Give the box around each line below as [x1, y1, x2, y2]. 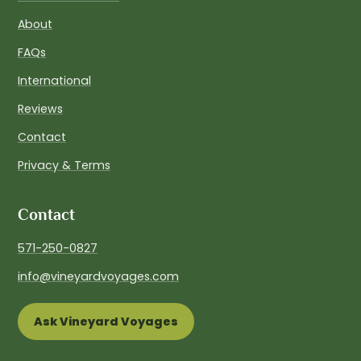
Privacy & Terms [18, 157, 110, 174]
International [18, 73, 91, 89]
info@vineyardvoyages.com [18, 268, 179, 285]
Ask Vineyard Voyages [34, 313, 178, 330]
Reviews [18, 101, 63, 118]
